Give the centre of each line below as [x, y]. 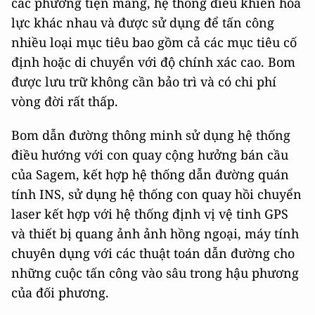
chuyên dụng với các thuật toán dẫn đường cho [153, 253]
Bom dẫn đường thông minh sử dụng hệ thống [151, 135]
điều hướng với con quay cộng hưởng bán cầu [150, 155]
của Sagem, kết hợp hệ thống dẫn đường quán [150, 174]
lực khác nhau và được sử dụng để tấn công [143, 22]
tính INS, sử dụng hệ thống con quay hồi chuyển [156, 194]
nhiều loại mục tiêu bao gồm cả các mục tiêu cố [154, 42]
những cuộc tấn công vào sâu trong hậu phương [155, 273]
